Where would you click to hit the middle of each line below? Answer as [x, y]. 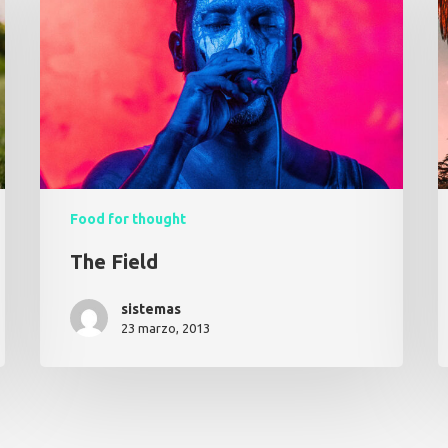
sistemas [151, 309]
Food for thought [128, 219]
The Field [114, 262]
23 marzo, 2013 [166, 328]
